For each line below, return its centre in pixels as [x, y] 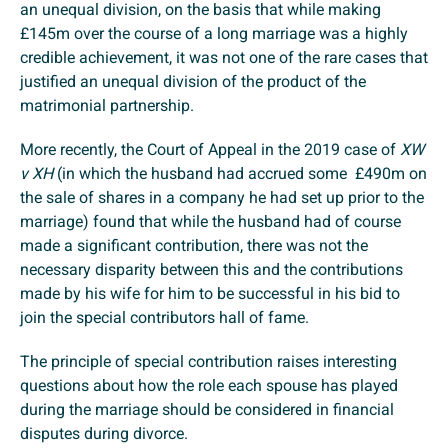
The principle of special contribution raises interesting [208, 362]
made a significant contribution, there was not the [194, 246]
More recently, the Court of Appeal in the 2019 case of [210, 150]
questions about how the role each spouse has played [209, 386]
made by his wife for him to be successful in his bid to [210, 294]
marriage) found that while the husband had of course [210, 222]
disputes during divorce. [104, 434]
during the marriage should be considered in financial [207, 410]
